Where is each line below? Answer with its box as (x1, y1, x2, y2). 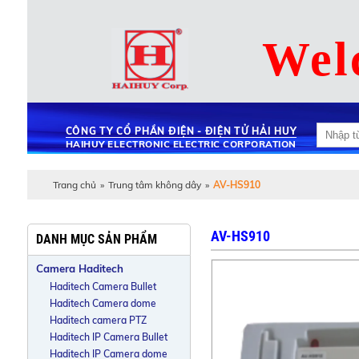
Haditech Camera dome (49, 297, 156, 309)
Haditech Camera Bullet (49, 280, 156, 292)
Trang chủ (52, 179, 96, 191)
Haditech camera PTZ (49, 314, 147, 326)
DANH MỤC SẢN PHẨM (35, 232, 157, 247)
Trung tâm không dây (107, 179, 201, 191)
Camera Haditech (35, 262, 123, 275)
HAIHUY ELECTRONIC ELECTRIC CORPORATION (65, 138, 296, 150)
